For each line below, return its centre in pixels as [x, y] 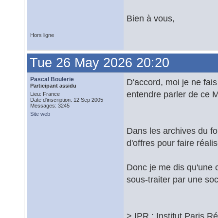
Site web [40, 114]
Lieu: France [45, 94]
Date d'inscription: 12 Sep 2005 [67, 100]
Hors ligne [42, 35]
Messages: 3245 [50, 106]
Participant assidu [53, 86]
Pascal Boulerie [52, 79]
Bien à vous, [151, 18]
